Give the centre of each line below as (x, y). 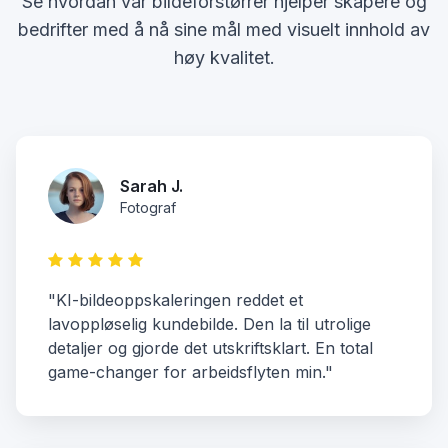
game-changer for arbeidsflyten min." (190, 372)
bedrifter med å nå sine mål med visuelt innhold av (224, 30)
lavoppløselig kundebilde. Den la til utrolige (209, 324)
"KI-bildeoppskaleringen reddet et (175, 300)
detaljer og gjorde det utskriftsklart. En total (210, 348)
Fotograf (148, 208)
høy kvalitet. (224, 58)
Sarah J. (151, 186)
